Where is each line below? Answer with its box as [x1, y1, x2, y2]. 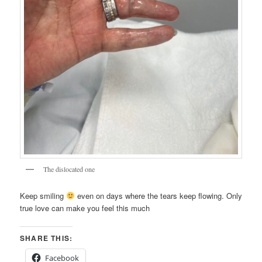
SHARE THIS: [20, 232, 73, 243]
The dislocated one [43, 164, 95, 174]
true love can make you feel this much [20, 202, 150, 213]
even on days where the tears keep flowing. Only [74, 189, 242, 201]
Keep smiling [20, 189, 67, 201]
